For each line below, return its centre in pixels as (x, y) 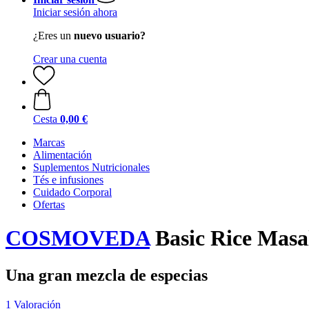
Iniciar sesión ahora (75, 12)
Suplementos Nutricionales (91, 167)
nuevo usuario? (110, 36)
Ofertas (49, 205)
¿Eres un (53, 36)
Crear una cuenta (70, 59)
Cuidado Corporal (72, 192)
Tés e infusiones (68, 180)
